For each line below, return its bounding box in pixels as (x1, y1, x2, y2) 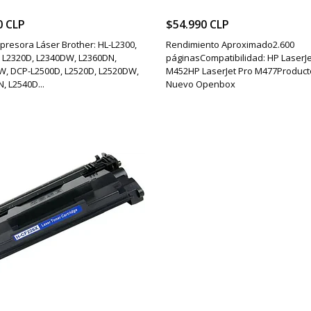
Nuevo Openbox (166, 77, 235, 90)
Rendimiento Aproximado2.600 (166, 37, 294, 51)
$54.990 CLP (166, 16, 229, 32)
